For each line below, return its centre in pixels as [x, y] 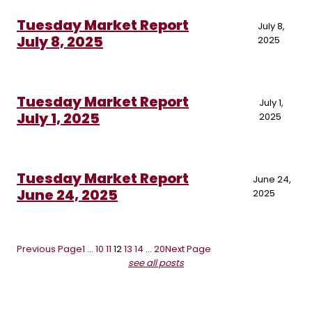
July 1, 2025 [58, 119]
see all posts [156, 263]
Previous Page [49, 249]
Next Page [188, 249]
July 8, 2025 [60, 42]
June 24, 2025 [67, 195]
